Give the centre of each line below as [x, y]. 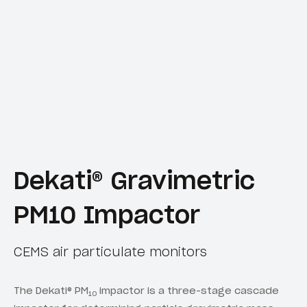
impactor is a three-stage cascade [189, 291]
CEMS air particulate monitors [110, 252]
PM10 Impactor [107, 214]
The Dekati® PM [51, 291]
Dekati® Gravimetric [134, 180]
